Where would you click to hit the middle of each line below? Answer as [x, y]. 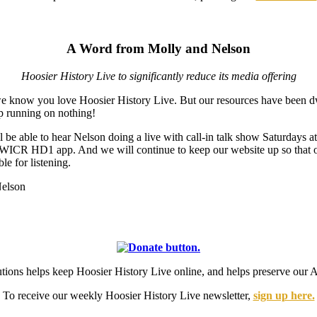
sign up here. [284, 296]
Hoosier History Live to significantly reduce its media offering [158, 76]
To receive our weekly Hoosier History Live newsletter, [128, 296]
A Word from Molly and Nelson [158, 49]
